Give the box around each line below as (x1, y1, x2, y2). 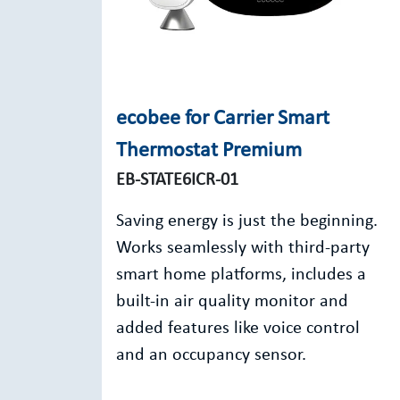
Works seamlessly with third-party (116, 239, 370, 257)
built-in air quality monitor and (116, 293, 348, 311)
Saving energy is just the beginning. (116, 212, 378, 230)
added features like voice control (116, 320, 360, 337)
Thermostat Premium (116, 140, 302, 162)
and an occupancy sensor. (116, 346, 306, 364)
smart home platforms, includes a (116, 266, 366, 284)
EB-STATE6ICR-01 (116, 171, 238, 189)
